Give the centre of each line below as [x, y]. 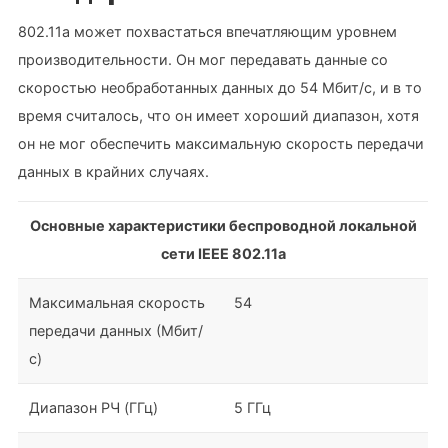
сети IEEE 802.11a [224, 253]
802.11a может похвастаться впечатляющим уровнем [208, 32]
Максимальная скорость [117, 302]
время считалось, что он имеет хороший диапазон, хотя [219, 116]
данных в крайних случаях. [114, 172]
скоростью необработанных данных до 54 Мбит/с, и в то [220, 88]
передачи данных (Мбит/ [116, 330]
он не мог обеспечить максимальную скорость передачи [221, 144]
